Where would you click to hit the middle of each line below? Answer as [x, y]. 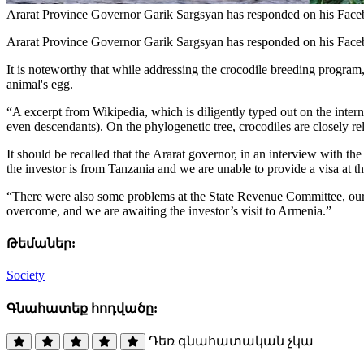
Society [26, 275]
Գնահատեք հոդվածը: [82, 308]
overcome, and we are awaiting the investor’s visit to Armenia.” [169, 210]
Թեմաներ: [41, 244]
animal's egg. [40, 84]
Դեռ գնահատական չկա [231, 340]
